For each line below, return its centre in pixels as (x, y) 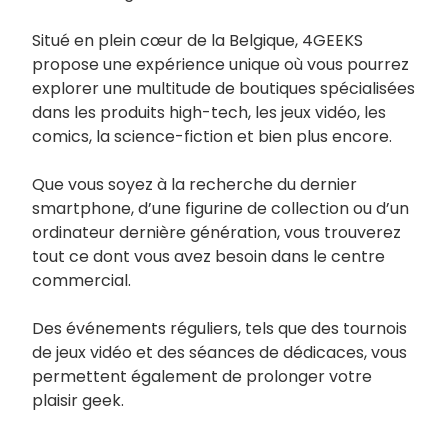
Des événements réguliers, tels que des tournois (219, 328)
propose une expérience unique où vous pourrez (220, 64)
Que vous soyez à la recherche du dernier (194, 184)
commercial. (81, 280)
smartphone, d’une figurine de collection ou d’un (220, 208)
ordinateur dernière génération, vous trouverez (216, 232)
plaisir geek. (78, 400)
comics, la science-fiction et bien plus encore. (212, 136)
